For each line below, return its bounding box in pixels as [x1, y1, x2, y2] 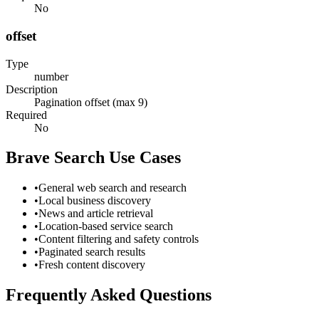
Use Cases [105, 148, 181, 167]
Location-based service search [38, 220, 173, 233]
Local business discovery [38, 194, 151, 207]
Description [6, 83, 58, 95]
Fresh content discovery [38, 258, 145, 271]
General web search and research [38, 182, 187, 194]
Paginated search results [38, 246, 145, 258]
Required [6, 108, 47, 121]
